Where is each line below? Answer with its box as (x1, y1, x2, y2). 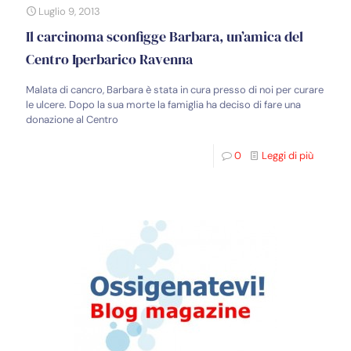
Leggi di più (262, 148, 313, 162)
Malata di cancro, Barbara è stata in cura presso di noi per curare (26, 82, 324, 96)
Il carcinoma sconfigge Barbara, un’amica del (26, 26, 303, 46)
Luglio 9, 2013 (38, 4, 100, 18)
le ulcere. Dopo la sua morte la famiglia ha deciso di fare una (26, 97, 301, 111)
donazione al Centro (26, 112, 118, 126)
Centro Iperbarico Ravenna (26, 49, 193, 69)
